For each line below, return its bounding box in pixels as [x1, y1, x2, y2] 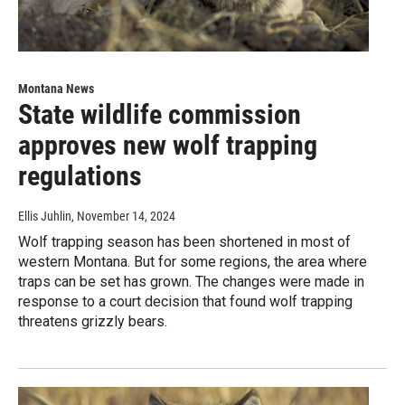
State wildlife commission [18, 98, 301, 130]
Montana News [18, 80, 94, 96]
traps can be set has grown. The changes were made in [18, 272, 364, 290]
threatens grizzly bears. [18, 312, 167, 330]
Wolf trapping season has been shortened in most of [18, 232, 351, 250]
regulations [18, 159, 142, 192]
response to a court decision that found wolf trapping [18, 292, 353, 310]
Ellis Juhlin [18, 208, 71, 223]
